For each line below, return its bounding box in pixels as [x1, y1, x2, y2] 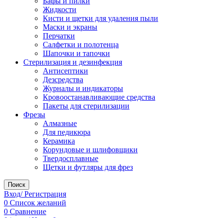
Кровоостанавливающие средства [43, 93, 155, 101]
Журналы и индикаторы [43, 84, 123, 92]
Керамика [43, 137, 75, 145]
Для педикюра [43, 128, 91, 136]
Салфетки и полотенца [43, 40, 119, 49]
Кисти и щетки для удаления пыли [43, 14, 158, 22]
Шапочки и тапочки [43, 49, 110, 57]
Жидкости [43, 5, 76, 14]
